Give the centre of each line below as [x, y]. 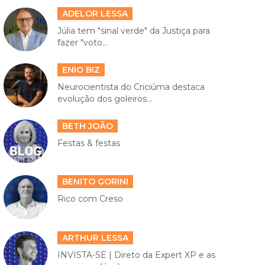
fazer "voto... [82, 43]
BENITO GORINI [95, 182]
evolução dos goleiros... [104, 99]
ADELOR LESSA [95, 14]
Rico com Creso [90, 199]
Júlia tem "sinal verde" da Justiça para [133, 31]
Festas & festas [88, 143]
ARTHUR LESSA [95, 237]
